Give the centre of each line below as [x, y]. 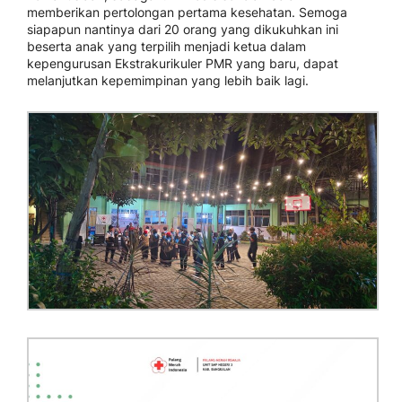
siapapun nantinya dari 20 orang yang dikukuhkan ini [183, 29]
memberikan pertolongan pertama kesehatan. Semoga [187, 12]
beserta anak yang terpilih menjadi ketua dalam [166, 46]
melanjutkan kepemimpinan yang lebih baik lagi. [168, 80]
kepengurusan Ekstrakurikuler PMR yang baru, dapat [183, 63]
